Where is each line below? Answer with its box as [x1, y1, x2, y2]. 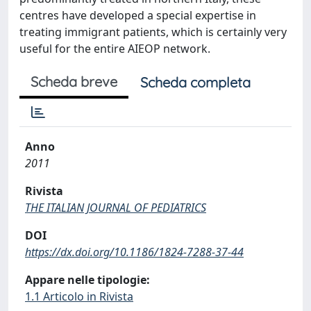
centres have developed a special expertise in [19, 8, 256, 23]
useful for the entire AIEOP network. [19, 41, 210, 56]
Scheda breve [31, 73, 117, 90]
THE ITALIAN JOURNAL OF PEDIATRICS [25, 200, 206, 215]
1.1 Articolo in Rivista [25, 289, 133, 304]
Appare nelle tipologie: [25, 272, 150, 287]
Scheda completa [140, 74, 251, 91]
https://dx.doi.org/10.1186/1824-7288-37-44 [25, 244, 244, 260]
